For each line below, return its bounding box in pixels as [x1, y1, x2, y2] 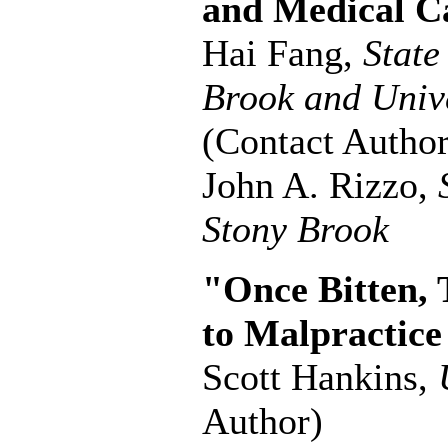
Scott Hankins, [202, 356, 438, 399]
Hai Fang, [202, 32, 363, 75]
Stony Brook [202, 208, 389, 251]
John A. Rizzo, [202, 164, 438, 207]
